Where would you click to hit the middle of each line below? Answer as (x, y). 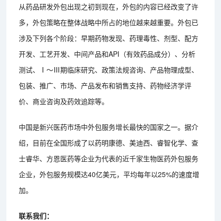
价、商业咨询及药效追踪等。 (64, 101)
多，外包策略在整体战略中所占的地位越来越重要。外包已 (109, 22)
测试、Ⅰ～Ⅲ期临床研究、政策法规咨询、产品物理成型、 (109, 69)
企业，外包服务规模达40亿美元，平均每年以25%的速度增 (109, 174)
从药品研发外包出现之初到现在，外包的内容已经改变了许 (109, 6)
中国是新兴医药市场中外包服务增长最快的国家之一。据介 (109, 127)
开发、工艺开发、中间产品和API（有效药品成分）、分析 (107, 54)
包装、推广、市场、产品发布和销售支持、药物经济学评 (105, 85)
